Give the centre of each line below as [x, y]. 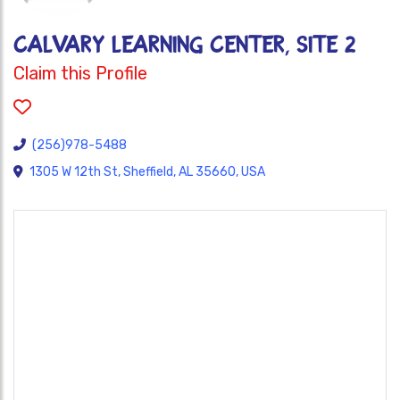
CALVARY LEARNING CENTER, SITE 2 [185, 45]
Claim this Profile [80, 73]
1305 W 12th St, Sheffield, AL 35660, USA [147, 172]
